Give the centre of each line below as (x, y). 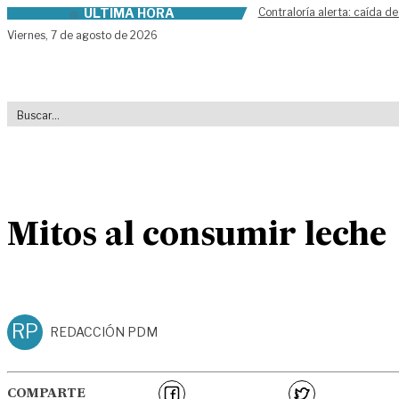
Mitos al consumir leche (197, 236)
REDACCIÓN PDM (104, 331)
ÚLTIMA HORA (129, 13)
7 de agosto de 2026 (104, 35)
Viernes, (29, 35)
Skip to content (60, 16)
